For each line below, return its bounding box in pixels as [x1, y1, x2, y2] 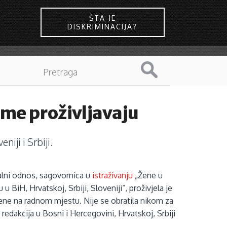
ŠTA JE [89, 13, 116, 22]
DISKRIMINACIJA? [67, 22, 138, 31]
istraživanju [92, 170, 133, 181]
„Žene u [133, 170, 163, 181]
